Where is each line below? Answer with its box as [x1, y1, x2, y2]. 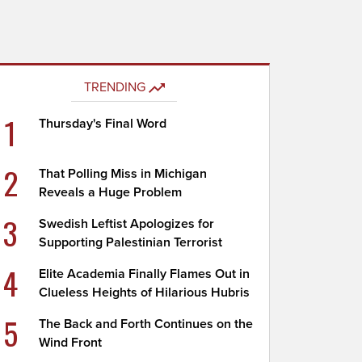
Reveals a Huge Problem [39, 184, 183, 200]
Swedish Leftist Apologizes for [39, 216, 215, 232]
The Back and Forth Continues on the [39, 316, 254, 332]
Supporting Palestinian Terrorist [39, 234, 223, 250]
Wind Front [39, 335, 103, 351]
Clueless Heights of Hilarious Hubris [39, 284, 250, 301]
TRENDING [83, 79, 145, 95]
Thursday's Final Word [39, 116, 167, 132]
